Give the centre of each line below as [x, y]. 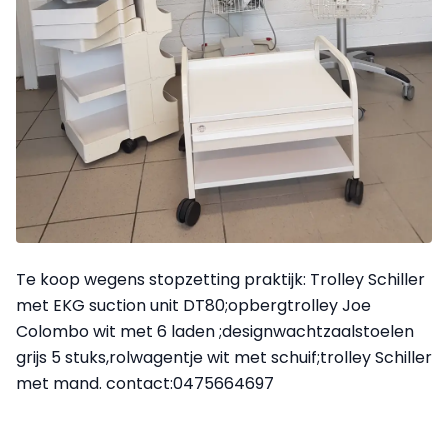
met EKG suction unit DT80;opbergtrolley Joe [193, 305]
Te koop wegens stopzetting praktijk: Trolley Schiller [220, 279]
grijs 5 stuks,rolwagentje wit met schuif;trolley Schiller [224, 357]
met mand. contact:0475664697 [145, 383]
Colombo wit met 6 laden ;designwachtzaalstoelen [215, 331]
